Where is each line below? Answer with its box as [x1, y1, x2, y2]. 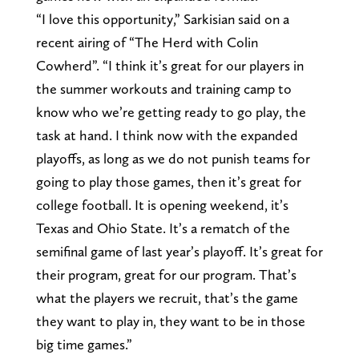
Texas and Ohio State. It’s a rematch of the [35, 220, 290, 237]
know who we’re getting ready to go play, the [35, 103, 306, 121]
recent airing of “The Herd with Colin [35, 34, 258, 51]
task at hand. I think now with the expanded [35, 127, 298, 144]
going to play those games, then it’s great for [35, 173, 301, 191]
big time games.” [35, 336, 132, 353]
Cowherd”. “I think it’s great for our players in [35, 57, 304, 75]
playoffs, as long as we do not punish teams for [35, 150, 310, 167]
